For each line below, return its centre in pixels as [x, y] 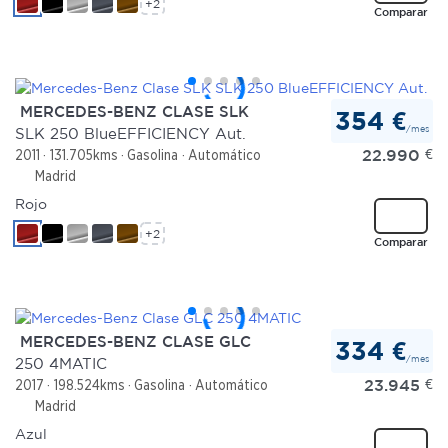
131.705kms [83, 154]
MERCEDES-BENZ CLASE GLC [133, 341]
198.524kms [89, 384]
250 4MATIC [61, 363]
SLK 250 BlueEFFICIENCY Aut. [130, 133]
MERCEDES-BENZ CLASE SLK [132, 111]
